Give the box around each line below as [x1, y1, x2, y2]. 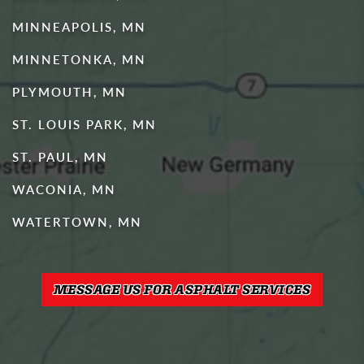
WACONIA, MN [12, 180, 116, 197]
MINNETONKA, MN [12, 50, 146, 67]
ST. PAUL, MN [12, 148, 108, 165]
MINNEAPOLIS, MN [12, 18, 146, 35]
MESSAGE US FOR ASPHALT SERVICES [53, 281, 311, 297]
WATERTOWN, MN [12, 213, 142, 230]
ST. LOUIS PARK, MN [12, 115, 157, 132]
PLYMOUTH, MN [12, 83, 127, 100]
